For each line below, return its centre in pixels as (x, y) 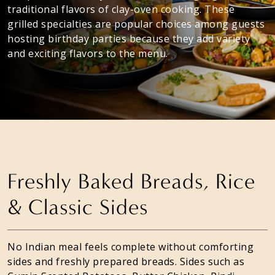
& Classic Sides (78, 207)
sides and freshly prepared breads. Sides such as (126, 261)
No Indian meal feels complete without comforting (130, 246)
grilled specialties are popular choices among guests (136, 24)
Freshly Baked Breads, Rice (131, 181)
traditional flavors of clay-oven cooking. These (121, 9)
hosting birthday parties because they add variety (129, 38)
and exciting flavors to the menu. (88, 53)
